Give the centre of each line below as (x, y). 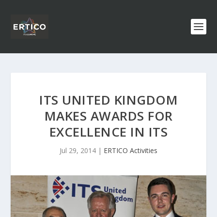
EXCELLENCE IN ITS (108, 132)
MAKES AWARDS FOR (108, 116)
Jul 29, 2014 (78, 150)
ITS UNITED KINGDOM (108, 100)
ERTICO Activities (131, 150)
